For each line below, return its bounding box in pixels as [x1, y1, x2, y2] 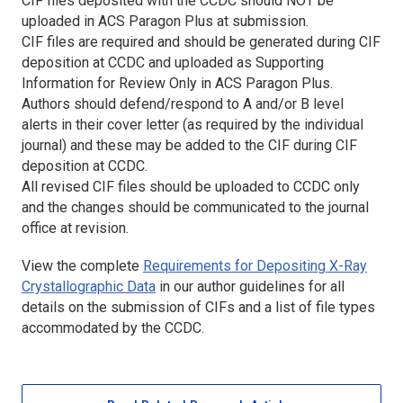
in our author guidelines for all [156, 277, 345, 295]
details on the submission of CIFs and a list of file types [22, 298, 375, 316]
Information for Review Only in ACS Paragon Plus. [22, 74, 333, 92]
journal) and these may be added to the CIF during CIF [22, 136, 357, 154]
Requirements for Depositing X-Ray [143, 256, 367, 274]
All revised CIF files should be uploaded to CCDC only [22, 177, 360, 195]
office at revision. [22, 219, 129, 237]
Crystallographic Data [22, 277, 156, 295]
